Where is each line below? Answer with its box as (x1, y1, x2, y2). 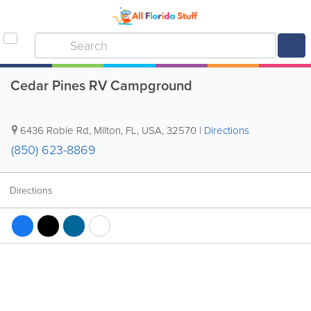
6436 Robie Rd (20, 123, 89, 138)
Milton (94, 123, 121, 138)
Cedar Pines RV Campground (10, 75, 192, 96)
